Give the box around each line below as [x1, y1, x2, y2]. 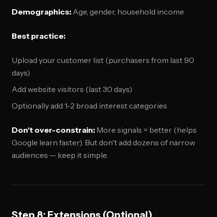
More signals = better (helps [95, 125, 197, 135]
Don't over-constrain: [12, 125, 95, 135]
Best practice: [12, 31, 65, 41]
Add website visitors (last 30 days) [12, 84, 132, 94]
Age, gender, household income [71, 7, 184, 16]
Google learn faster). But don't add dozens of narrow [12, 138, 195, 147]
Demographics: [12, 7, 71, 16]
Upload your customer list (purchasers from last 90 [12, 55, 194, 65]
